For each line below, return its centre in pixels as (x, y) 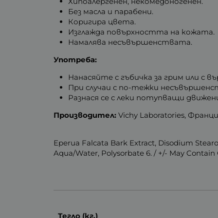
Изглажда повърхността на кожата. (142, 32)
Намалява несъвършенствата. (130, 42)
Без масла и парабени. (111, 11)
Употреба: (75, 59)
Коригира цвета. (102, 21)
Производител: (85, 115)
